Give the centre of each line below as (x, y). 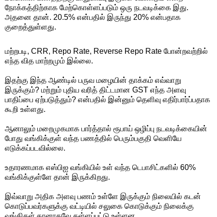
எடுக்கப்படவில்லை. (35, 148)
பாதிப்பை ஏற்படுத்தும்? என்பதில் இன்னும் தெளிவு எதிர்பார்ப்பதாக (108, 99)
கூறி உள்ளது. (25, 109)
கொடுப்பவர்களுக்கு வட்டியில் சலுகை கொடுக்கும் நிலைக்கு (99, 206)
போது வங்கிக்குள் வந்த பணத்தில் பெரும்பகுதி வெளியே (93, 138)
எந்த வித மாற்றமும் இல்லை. (49, 61)
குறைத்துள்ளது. (31, 27)
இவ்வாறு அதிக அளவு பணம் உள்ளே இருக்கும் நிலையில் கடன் (103, 196)
